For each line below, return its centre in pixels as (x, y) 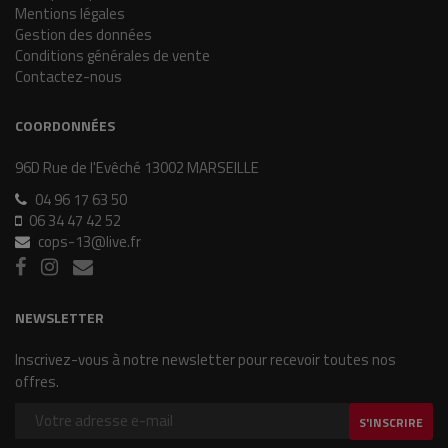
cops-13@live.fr (89, 241)
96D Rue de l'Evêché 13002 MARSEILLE (137, 167)
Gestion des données (83, 34)
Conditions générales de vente (112, 55)
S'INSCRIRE (391, 422)
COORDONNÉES (65, 125)
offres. (37, 381)
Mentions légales (70, 13)
